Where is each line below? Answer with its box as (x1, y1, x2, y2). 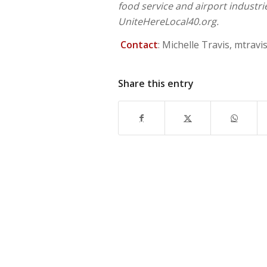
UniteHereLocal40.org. (118, 14, 219, 28)
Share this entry (118, 76, 194, 90)
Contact (120, 38, 158, 52)
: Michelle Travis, (158, 38, 234, 52)
